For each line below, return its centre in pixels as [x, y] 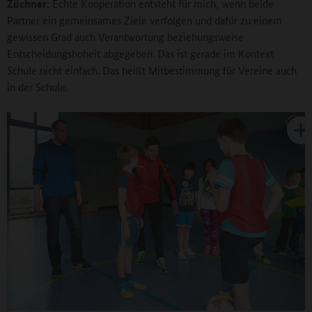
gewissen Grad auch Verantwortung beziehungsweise [125, 36]
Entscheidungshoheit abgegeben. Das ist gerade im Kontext [140, 53]
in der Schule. [37, 86]
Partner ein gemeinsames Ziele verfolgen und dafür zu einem [145, 19]
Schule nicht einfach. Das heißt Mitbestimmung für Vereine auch [152, 70]
